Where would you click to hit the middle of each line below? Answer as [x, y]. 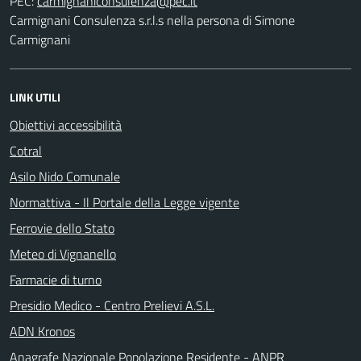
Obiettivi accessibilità [66, 124]
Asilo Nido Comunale [65, 176]
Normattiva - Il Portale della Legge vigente [124, 202]
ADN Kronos [42, 331]
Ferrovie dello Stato [62, 228]
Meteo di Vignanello [63, 253]
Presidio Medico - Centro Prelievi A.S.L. [112, 305]
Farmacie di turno [56, 279]
